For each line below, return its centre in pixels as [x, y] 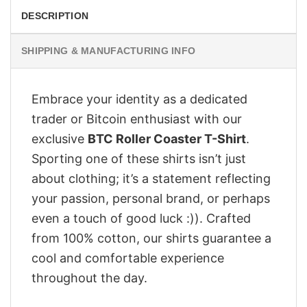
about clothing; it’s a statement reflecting [151, 179]
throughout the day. [89, 278]
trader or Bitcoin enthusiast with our [137, 119]
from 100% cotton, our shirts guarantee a [151, 238]
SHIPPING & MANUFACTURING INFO [109, 51]
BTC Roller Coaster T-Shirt [167, 139]
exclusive [60, 139]
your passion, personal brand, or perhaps [151, 199]
